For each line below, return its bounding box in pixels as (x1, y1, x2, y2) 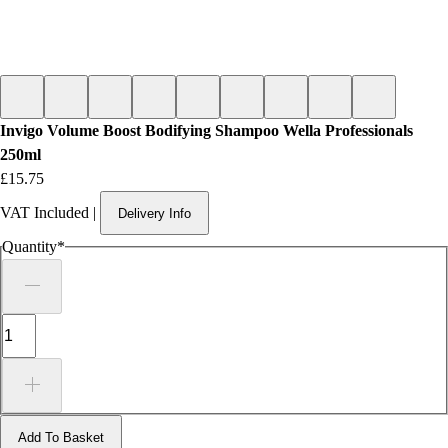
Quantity (2, 238, 57, 255)
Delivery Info (118, 205, 191, 221)
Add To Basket (18, 429, 104, 445)
